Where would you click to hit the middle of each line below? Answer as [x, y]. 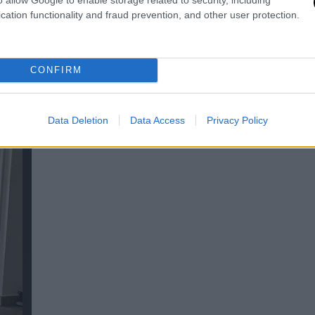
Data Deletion [78, 120]
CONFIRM [56, 70]
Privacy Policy [237, 120]
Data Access [157, 120]
